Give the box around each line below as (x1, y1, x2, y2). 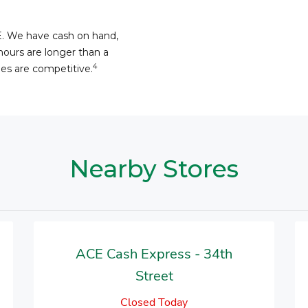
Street (135, 267, 173, 285)
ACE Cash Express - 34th (76, 245, 232, 263)
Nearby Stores (69, 154, 239, 184)
